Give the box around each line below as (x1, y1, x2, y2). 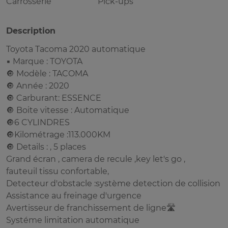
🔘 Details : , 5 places (6, 142, 86, 152)
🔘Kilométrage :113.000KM (6, 130, 110, 140)
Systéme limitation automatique (6, 215, 139, 225)
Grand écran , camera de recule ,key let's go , (6, 154, 185, 164)
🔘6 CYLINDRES (6, 118, 70, 128)
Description (6, 26, 55, 36)
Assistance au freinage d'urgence (6, 191, 141, 201)
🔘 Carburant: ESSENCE (6, 93, 101, 103)
